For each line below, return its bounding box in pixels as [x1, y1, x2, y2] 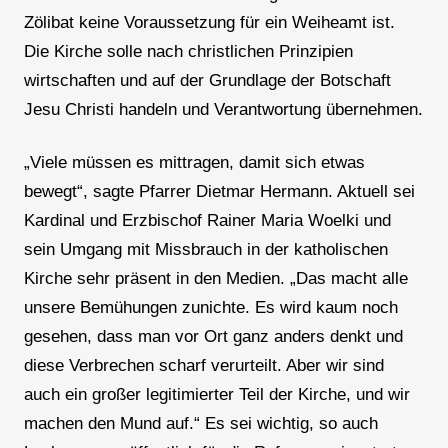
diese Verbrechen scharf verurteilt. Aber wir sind [23, 356, 384, 376]
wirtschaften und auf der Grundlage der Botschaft [23, 71, 391, 91]
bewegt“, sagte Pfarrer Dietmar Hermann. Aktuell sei [23, 182, 415, 202]
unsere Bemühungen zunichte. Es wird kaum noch [23, 298, 398, 318]
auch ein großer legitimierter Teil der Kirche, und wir [23, 385, 410, 405]
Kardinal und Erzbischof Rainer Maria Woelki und [23, 211, 391, 231]
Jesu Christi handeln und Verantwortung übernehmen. [23, 100, 423, 120]
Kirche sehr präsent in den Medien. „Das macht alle [23, 269, 408, 289]
